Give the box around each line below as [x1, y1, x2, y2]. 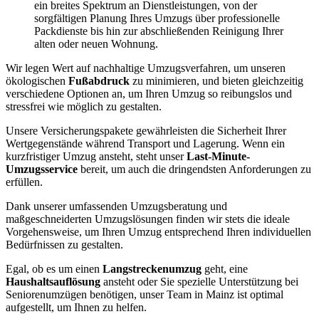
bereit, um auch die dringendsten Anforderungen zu [78, 163, 311, 175]
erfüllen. [6, 176, 43, 188]
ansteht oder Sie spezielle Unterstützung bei [100, 276, 298, 288]
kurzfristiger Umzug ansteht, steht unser [6, 150, 187, 162]
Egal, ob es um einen [6, 263, 103, 275]
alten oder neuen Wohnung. [34, 38, 158, 50]
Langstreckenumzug [103, 263, 202, 275]
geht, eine [202, 263, 248, 275]
